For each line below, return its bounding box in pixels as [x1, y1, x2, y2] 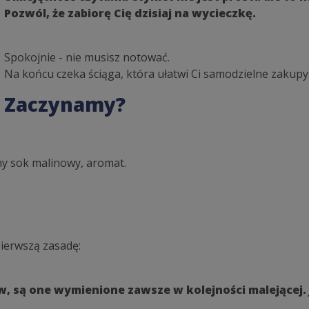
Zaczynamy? [4, 91, 126, 118]
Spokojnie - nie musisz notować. [4, 50, 170, 66]
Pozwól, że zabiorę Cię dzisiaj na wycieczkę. [4, 6, 256, 21]
